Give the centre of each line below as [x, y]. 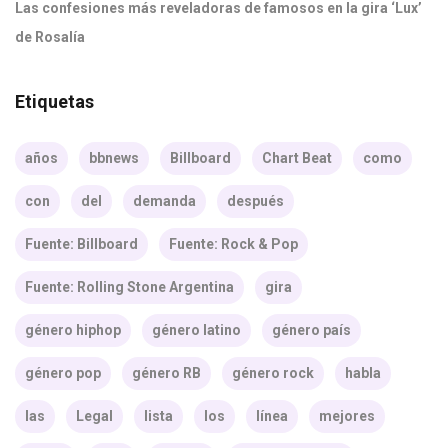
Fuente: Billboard [81, 244]
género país [311, 330]
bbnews [114, 158]
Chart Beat [297, 158]
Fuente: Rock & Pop [233, 244]
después [255, 201]
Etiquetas [54, 101]
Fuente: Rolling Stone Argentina [129, 287]
